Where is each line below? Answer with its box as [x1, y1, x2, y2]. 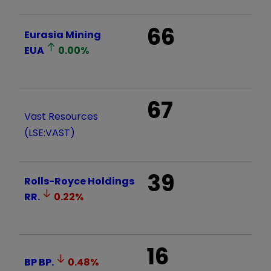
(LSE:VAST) [24, 125, 75, 140]
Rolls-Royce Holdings [24, 174, 134, 188]
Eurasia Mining [24, 27, 101, 42]
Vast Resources [24, 109, 98, 123]
